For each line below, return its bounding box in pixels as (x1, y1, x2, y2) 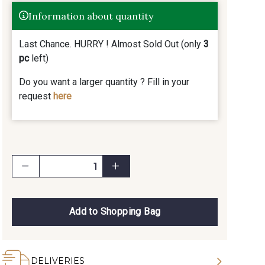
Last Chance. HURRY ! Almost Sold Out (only (19, 38, 203, 50)
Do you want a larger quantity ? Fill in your (19, 76, 189, 88)
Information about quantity (28, 10, 153, 22)
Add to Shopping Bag (69, 206, 161, 218)
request (19, 91, 53, 102)
